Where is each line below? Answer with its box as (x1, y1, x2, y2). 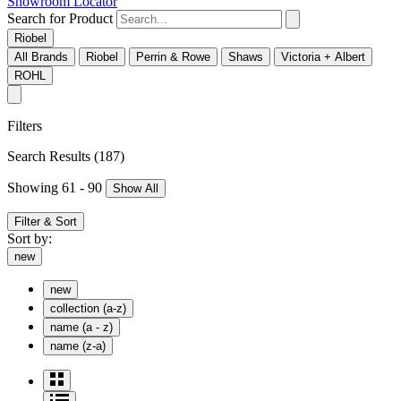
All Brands (14, 50, 68, 64)
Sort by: (7, 231, 52, 247)
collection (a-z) (50, 302, 126, 316)
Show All (113, 182, 158, 196)
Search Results (7, 149, 94, 165)
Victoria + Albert (281, 50, 365, 64)
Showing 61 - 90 (7, 180, 106, 196)
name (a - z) (50, 320, 113, 335)
